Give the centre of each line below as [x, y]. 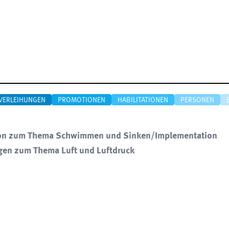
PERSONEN [197, 100]
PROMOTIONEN [82, 100]
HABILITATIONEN [143, 100]
